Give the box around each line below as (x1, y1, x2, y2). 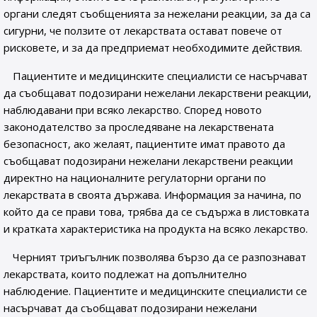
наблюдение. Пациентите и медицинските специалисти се (4, 284, 307, 298)
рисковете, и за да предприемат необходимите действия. (4, 40, 302, 54)
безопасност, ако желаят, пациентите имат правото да (4, 137, 285, 151)
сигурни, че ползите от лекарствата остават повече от (4, 23, 282, 38)
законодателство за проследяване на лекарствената (4, 120, 274, 134)
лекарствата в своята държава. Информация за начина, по (4, 188, 301, 202)
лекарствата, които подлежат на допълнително (4, 267, 247, 281)
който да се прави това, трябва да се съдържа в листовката (4, 204, 309, 219)
